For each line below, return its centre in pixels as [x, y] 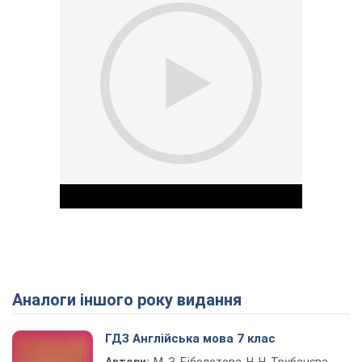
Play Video [239, 303]
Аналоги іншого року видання [132, 300]
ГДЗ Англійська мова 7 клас [190, 339]
